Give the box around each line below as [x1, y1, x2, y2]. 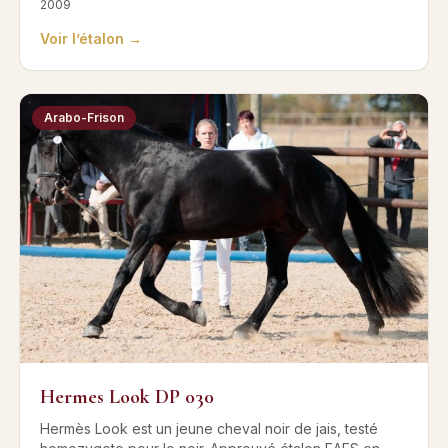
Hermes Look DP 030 [40, 385, 214, 410]
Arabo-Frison [44, 109, 124, 125]
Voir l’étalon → [40, 29, 142, 47]
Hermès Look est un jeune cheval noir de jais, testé [40, 420, 378, 438]
